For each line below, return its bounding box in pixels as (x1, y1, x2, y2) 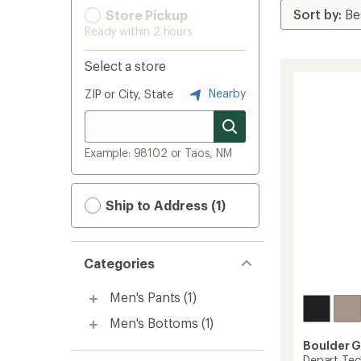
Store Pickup (102, 7, 188, 23)
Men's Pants (110, 289, 181, 305)
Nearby (205, 85, 246, 100)
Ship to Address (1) (102, 197, 226, 213)
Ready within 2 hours (85, 24, 193, 38)
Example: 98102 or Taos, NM (85, 146, 232, 160)
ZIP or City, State (85, 87, 174, 101)
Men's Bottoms (110, 315, 198, 330)
